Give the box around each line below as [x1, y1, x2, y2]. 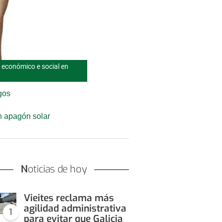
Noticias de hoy [27, 163, 87, 176]
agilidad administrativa [23, 202, 126, 215]
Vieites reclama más [23, 192, 114, 205]
